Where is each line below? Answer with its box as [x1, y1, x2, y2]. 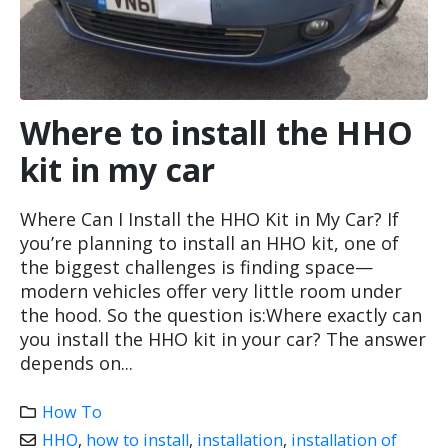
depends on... [20, 351, 133, 375]
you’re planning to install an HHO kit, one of [20, 231, 399, 255]
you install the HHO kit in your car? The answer [20, 327, 426, 351]
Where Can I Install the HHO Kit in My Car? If [20, 207, 399, 231]
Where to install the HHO [20, 111, 413, 154]
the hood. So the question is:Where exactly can [20, 303, 422, 327]
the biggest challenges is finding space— [20, 255, 373, 279]
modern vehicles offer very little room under [20, 279, 402, 303]
